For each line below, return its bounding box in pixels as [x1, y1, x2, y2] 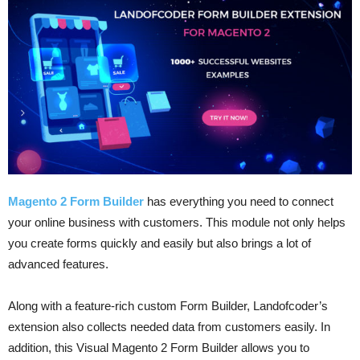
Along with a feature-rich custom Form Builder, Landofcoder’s [8, 298, 328, 313]
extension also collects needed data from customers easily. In [8, 319, 330, 333]
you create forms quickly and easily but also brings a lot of [8, 235, 311, 250]
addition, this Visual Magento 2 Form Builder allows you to [8, 340, 309, 354]
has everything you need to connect [147, 194, 333, 208]
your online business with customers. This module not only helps [8, 215, 346, 229]
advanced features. [8, 256, 108, 271]
